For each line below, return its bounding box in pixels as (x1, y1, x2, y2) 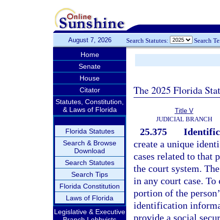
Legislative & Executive (54, 208, 125, 216)
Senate (79, 62, 101, 70)
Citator (79, 86, 100, 94)
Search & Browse (63, 139, 116, 147)
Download (74, 147, 105, 155)
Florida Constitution (59, 182, 120, 190)
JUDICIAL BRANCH (156, 115, 212, 123)
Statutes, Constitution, (55, 98, 124, 106)
